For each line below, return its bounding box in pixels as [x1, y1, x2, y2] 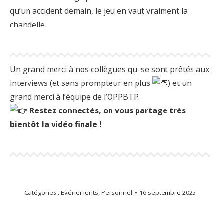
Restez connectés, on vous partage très [27, 105, 186, 116]
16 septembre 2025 [139, 188, 196, 197]
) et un [168, 78, 192, 89]
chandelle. [10, 19, 46, 30]
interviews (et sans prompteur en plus [10, 78, 152, 89]
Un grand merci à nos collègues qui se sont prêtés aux [10, 64, 209, 75]
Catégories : [24, 188, 61, 197]
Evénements [61, 188, 98, 197]
